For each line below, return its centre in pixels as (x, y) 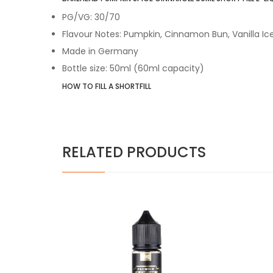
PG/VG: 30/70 (91, 17)
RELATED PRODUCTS (134, 152)
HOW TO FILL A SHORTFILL (107, 86)
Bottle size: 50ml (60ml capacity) (133, 68)
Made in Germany (100, 51)
